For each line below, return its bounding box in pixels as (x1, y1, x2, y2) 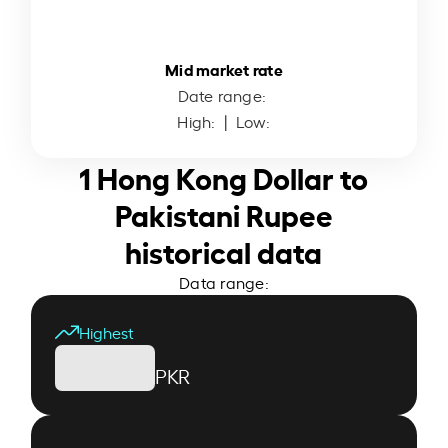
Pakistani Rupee (114, 191, 333, 234)
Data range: (179, 270, 269, 293)
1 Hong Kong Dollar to (79, 154, 369, 197)
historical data (125, 228, 323, 271)
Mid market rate (165, 56, 283, 80)
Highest (79, 320, 135, 343)
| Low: (219, 109, 271, 132)
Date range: (177, 83, 271, 106)
